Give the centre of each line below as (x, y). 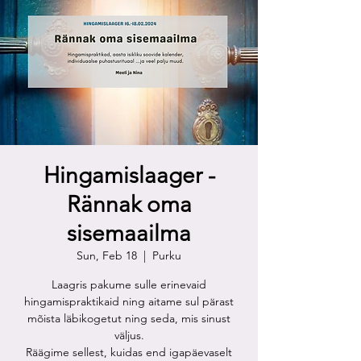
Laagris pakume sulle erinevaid (129, 284)
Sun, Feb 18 (107, 255)
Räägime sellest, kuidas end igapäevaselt (129, 352)
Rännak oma (129, 204)
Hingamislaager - (129, 175)
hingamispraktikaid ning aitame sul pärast (129, 301)
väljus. (129, 335)
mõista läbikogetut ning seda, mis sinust (129, 318)
